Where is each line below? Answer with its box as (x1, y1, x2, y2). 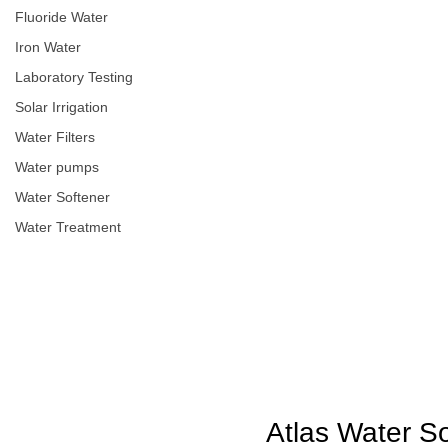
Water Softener (15, 189, 110, 205)
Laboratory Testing (15, 69, 133, 85)
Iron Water (15, 39, 81, 55)
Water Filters (15, 129, 95, 145)
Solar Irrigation (15, 99, 108, 115)
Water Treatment (15, 219, 121, 235)
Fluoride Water (15, 9, 108, 25)
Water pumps (15, 159, 99, 175)
